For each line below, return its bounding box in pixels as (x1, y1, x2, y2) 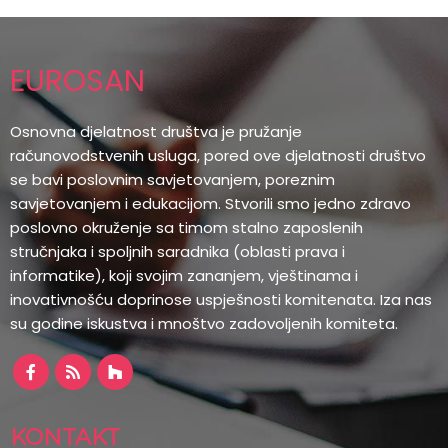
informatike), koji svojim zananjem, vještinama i (10, 265, 358, 286)
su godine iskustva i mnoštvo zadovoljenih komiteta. (10, 313, 398, 334)
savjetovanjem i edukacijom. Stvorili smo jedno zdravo (10, 193, 411, 214)
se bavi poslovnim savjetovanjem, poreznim (10, 169, 335, 190)
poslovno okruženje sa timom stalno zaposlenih (10, 217, 363, 238)
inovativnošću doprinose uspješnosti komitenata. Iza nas (10, 289, 432, 310)
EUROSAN (10, 60, 145, 102)
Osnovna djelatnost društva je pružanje (10, 121, 302, 142)
